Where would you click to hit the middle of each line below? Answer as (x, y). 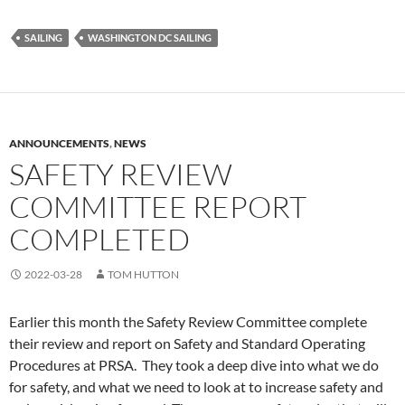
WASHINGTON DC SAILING (150, 38)
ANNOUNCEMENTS (59, 144)
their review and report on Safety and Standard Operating (187, 344)
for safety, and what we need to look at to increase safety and (196, 387)
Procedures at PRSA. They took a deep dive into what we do (194, 365)
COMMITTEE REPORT (158, 207)
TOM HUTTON (143, 275)
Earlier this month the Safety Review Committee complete (188, 322)
